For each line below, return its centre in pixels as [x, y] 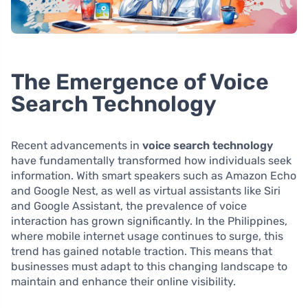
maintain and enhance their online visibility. [123, 282]
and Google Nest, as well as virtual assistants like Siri [146, 191]
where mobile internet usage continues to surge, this [147, 236]
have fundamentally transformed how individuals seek [151, 161]
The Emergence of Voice [140, 82]
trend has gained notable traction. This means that [142, 251]
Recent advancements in [77, 145]
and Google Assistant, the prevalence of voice [129, 206]
